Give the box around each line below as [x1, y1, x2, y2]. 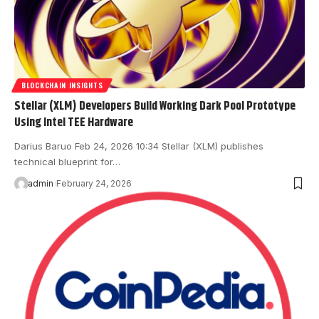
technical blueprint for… [14, 155, 120, 167]
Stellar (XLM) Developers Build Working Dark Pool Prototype [14, 96, 296, 115]
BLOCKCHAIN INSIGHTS [21, 79, 103, 90]
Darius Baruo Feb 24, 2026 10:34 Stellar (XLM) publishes [14, 140, 263, 152]
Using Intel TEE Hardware [14, 113, 133, 132]
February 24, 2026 [56, 177, 132, 189]
